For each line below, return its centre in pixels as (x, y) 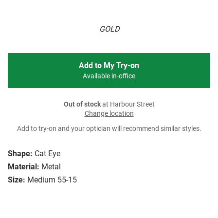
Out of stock (82, 105)
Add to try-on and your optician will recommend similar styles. (109, 129)
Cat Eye (47, 154)
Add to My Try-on (109, 66)
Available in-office (109, 76)
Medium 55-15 (52, 180)
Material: (24, 167)
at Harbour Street (127, 105)
